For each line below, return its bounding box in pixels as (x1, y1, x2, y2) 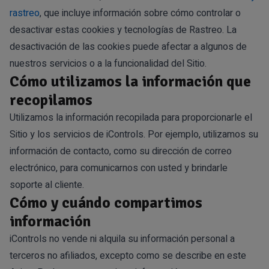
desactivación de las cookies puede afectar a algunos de (10, 39, 247, 54)
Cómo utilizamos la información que (10, 71, 251, 91)
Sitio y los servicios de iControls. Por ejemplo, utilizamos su (10, 127, 258, 142)
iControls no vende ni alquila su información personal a (10, 231, 235, 246)
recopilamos (10, 90, 92, 109)
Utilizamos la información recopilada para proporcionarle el (10, 110, 252, 125)
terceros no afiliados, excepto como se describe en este (10, 248, 246, 263)
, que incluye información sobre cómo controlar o (40, 5, 241, 20)
